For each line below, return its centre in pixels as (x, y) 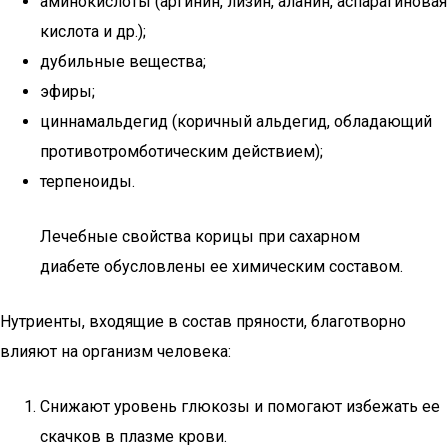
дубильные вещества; (123, 61)
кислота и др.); (93, 31)
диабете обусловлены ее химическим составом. (221, 266)
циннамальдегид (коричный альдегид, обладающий (236, 121)
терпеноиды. (87, 181)
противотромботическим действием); (181, 151)
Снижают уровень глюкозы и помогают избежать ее (240, 406)
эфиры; (67, 91)
